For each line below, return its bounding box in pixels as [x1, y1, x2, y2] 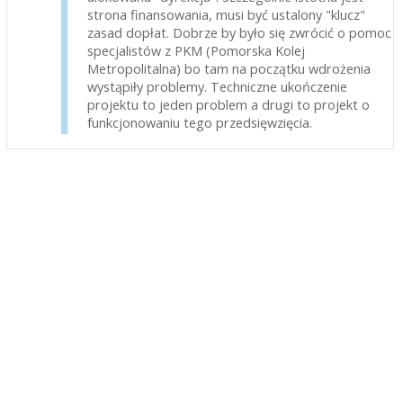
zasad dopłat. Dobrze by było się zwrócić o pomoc [86, 22, 391, 41]
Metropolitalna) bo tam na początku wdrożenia [86, 58, 371, 77]
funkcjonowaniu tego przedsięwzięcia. [86, 112, 312, 131]
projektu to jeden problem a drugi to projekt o [86, 94, 370, 113]
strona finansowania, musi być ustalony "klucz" [86, 4, 365, 23]
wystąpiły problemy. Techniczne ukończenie [86, 76, 347, 95]
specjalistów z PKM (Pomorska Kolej [86, 40, 305, 59]
